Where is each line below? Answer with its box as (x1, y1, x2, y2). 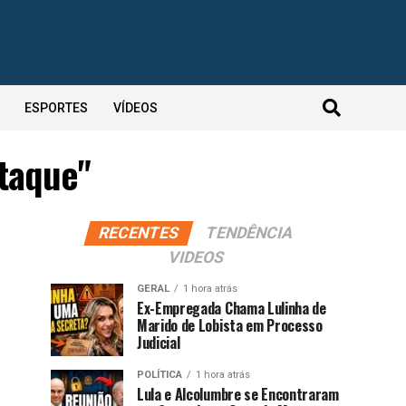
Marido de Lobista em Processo (137, 314, 323, 336)
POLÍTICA (137, 369, 182, 381)
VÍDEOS (112, 101, 158, 115)
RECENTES (96, 224, 181, 242)
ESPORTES (24, 101, 88, 115)
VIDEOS (165, 248, 227, 266)
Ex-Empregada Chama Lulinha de (137, 297, 326, 319)
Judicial (137, 332, 180, 353)
